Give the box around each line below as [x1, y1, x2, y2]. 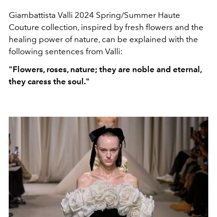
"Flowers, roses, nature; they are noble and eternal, [9, 64, 201, 74]
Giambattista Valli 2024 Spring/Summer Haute [9, 10, 180, 20]
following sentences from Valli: [9, 46, 123, 56]
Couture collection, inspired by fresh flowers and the [9, 22, 203, 32]
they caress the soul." [9, 76, 90, 86]
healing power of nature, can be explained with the [9, 34, 198, 44]
